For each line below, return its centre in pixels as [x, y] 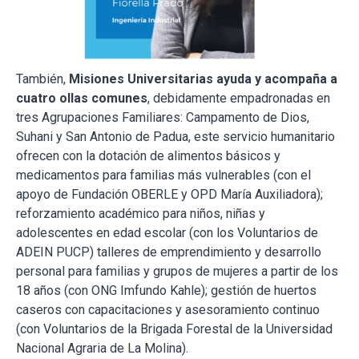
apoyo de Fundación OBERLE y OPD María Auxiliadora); [169, 195]
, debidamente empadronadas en [239, 99]
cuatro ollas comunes [82, 99]
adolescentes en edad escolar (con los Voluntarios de [167, 233]
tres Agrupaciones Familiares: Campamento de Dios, [163, 118]
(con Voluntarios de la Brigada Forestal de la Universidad [174, 329]
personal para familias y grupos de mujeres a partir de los [177, 272]
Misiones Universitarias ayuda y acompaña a [203, 79]
